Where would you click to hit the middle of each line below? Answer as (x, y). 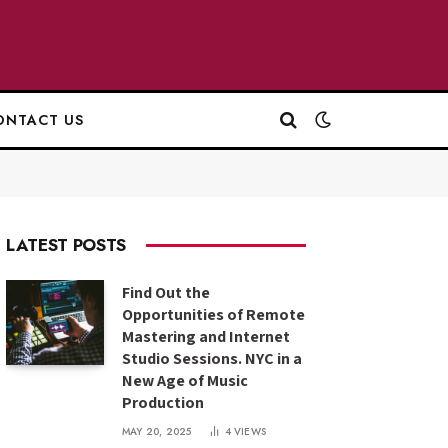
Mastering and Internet (206, 336)
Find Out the (166, 292)
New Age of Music (185, 380)
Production (163, 402)
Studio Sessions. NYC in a (212, 358)
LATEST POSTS (66, 245)
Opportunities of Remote (213, 314)
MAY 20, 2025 (157, 431)
